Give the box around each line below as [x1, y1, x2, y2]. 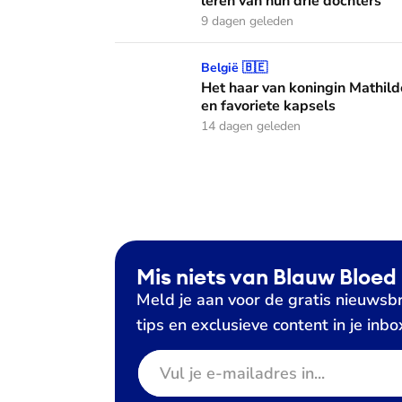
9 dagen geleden [201, 13, 293, 30]
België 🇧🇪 [201, 59, 267, 76]
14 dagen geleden [201, 118, 301, 135]
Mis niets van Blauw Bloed [136, 263, 397, 290]
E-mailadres [135, 348, 214, 368]
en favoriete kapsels [201, 96, 336, 116]
